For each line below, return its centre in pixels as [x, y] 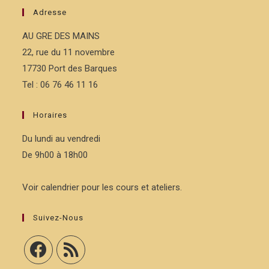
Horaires [50, 115]
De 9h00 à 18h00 [55, 155]
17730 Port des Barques [70, 68]
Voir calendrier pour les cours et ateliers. [102, 187]
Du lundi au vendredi [62, 139]
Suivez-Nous [59, 218]
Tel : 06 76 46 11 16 [60, 85]
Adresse [50, 12]
